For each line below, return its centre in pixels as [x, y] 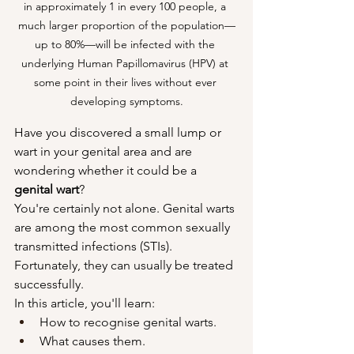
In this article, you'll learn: [85, 303]
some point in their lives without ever [126, 82]
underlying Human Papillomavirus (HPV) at [126, 63]
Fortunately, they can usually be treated [125, 265]
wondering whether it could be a [107, 170]
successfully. [49, 284]
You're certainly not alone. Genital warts [126, 208]
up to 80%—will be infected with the [126, 44]
